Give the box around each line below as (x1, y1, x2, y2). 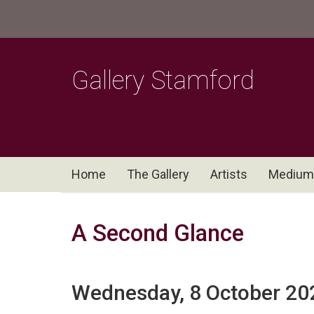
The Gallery (127, 167, 189, 182)
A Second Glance (71, 219, 244, 247)
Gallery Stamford (71, 66, 254, 95)
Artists (210, 167, 247, 182)
